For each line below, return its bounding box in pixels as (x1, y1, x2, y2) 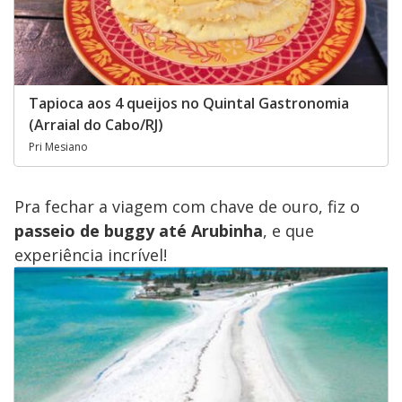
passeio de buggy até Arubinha (14, 219, 263, 241)
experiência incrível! (14, 243, 167, 266)
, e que (263, 219, 314, 241)
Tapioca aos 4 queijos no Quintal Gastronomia (29, 92, 349, 113)
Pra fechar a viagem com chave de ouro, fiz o (14, 195, 360, 217)
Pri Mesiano (29, 138, 88, 154)
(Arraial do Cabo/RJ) (29, 114, 163, 135)
